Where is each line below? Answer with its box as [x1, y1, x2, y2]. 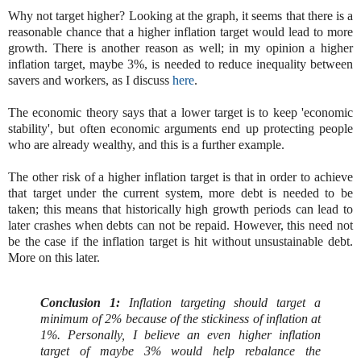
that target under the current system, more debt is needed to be [8, 186, 353, 201]
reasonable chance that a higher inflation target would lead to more [8, 25, 353, 39]
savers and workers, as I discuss [8, 73, 172, 88]
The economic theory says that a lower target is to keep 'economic [8, 106, 353, 120]
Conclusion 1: [40, 295, 120, 309]
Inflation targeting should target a [119, 295, 322, 309]
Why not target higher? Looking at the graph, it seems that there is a [8, 9, 353, 23]
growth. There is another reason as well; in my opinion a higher [8, 41, 353, 56]
